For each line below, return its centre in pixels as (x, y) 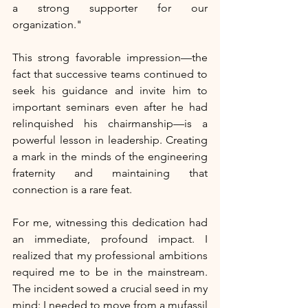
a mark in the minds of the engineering (110, 157)
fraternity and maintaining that (110, 173)
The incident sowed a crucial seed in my (110, 289)
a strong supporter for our (110, 8)
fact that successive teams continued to (110, 74)
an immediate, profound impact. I (110, 239)
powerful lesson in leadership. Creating (110, 140)
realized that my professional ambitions (110, 256)
